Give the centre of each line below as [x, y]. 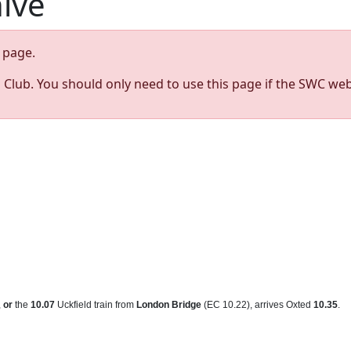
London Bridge [169, 305]
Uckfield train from [96, 305]
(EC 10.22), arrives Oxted [257, 305]
